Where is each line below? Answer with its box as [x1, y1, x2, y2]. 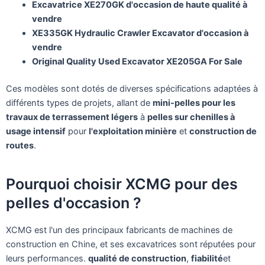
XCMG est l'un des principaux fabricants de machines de [6, 224, 232, 235]
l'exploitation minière [89, 125, 177, 137]
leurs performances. [6, 253, 88, 264]
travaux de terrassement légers [6, 111, 138, 122]
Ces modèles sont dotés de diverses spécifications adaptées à [6, 83, 258, 94]
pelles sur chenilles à [147, 111, 235, 122]
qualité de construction [88, 253, 186, 264]
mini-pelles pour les [153, 97, 235, 108]
